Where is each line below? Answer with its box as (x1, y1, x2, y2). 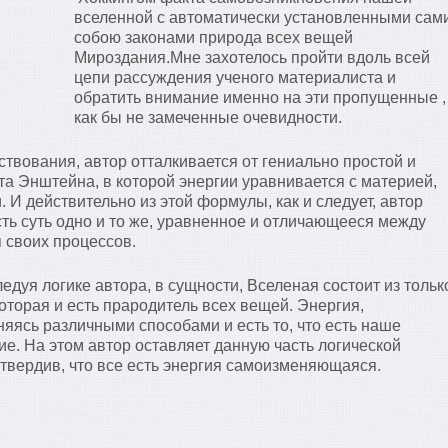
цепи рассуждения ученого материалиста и (74, 68, 396, 86)
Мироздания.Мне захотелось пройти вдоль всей (74, 48, 430, 66)
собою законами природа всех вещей (74, 28, 353, 46)
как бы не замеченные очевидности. (74, 108, 342, 126)
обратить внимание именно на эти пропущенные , (74, 88, 446, 106)
